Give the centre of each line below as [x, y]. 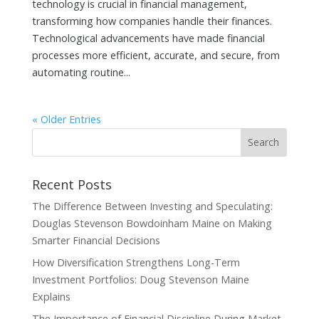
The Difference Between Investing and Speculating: [152, 206]
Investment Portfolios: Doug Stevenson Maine [140, 279]
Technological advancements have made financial [148, 38]
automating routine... [81, 72]
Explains [51, 296]
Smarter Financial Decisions [96, 240]
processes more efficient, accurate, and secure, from [156, 55]
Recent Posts [72, 184]
